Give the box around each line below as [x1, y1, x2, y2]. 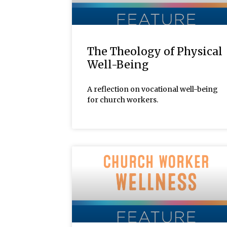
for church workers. [87, 95, 158, 104]
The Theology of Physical [87, 44, 222, 58]
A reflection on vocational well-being [87, 84, 218, 94]
